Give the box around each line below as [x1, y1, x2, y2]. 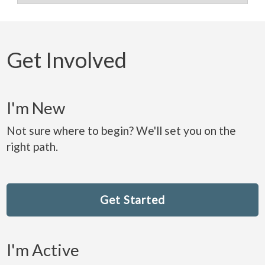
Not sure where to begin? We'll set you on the [7, 124, 236, 138]
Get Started [99, 192, 166, 206]
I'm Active [7, 240, 79, 260]
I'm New [7, 98, 65, 118]
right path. [7, 140, 65, 154]
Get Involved [7, 46, 127, 73]
